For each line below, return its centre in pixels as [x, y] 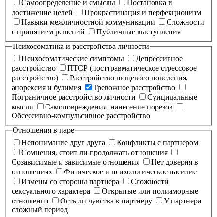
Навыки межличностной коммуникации [88, 22]
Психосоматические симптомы [73, 59]
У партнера [182, 201]
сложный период [40, 210]
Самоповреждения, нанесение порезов [109, 107]
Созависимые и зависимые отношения [76, 162]
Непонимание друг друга [63, 143]
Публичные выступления [139, 31]
